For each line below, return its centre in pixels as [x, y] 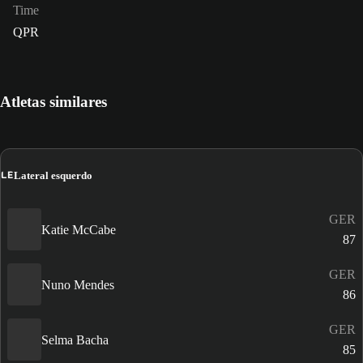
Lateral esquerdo [53, 175]
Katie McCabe [79, 229]
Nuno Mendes [78, 284]
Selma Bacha [75, 340]
